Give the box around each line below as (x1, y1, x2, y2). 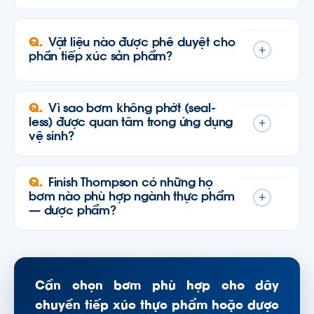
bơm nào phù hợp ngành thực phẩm (29, 191, 235, 203)
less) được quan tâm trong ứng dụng (29, 117, 233, 129)
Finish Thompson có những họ (48, 177, 214, 189)
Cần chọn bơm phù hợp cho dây (35, 281, 279, 292)
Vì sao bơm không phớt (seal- (48, 103, 216, 115)
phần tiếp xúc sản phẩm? (29, 50, 174, 63)
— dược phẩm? (29, 205, 117, 217)
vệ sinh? (29, 131, 75, 143)
